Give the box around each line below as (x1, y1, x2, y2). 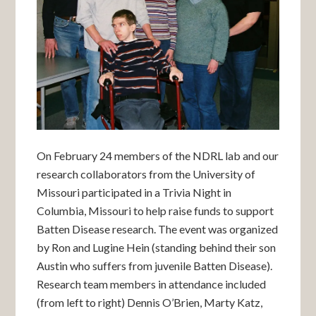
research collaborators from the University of (37, 167, 256, 181)
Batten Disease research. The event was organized (37, 222, 279, 236)
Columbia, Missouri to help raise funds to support (37, 204, 274, 218)
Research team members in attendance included (37, 277, 267, 291)
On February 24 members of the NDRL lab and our (37, 149, 279, 163)
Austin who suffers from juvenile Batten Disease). (37, 259, 273, 273)
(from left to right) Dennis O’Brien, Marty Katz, (37, 296, 263, 310)
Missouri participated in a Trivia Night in (37, 186, 232, 200)
